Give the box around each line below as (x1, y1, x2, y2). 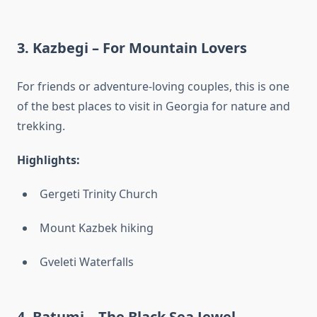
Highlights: (17, 152, 80, 168)
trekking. (17, 118, 65, 134)
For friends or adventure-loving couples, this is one (17, 79, 289, 95)
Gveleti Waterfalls (40, 254, 134, 270)
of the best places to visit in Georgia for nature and (17, 98, 290, 115)
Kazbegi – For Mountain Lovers (33, 38, 247, 58)
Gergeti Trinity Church (40, 186, 158, 202)
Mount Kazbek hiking (40, 220, 154, 236)
